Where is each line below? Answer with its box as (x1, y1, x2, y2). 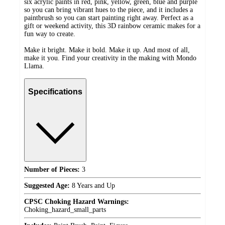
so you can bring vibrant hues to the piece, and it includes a (24, 6, 193, 14)
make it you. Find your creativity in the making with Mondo (24, 54, 196, 62)
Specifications (28, 87, 82, 96)
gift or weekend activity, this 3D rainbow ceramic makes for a (24, 22, 200, 30)
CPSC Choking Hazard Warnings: (24, 197, 129, 205)
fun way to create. (24, 30, 75, 38)
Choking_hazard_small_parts (24, 205, 106, 213)
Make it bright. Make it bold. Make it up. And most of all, (24, 46, 190, 54)
